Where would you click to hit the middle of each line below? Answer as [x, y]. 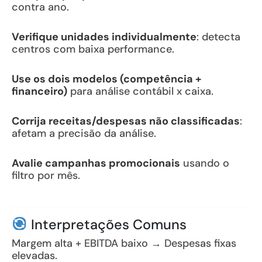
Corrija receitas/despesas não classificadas [126, 121]
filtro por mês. [46, 175]
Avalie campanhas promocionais [96, 163]
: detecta [218, 37]
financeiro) [39, 91]
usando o [205, 163]
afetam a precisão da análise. [84, 133]
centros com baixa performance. [93, 49]
